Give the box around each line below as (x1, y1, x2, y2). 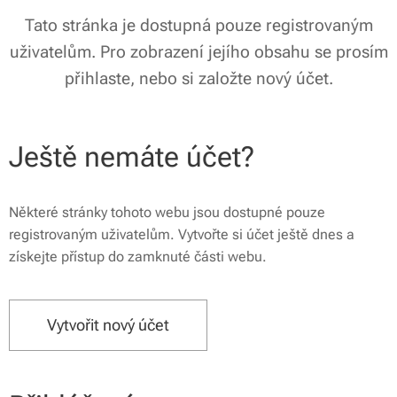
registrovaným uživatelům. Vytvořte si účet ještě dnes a (9, 226, 354, 243)
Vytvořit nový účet (47, 315, 169, 334)
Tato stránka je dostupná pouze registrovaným (24, 15, 373, 35)
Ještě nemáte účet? (9, 140, 254, 174)
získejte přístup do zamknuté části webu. (9, 248, 267, 265)
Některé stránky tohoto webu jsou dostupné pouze (9, 204, 325, 221)
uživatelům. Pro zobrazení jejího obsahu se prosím (9, 42, 388, 62)
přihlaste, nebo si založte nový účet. (64, 68, 333, 89)
